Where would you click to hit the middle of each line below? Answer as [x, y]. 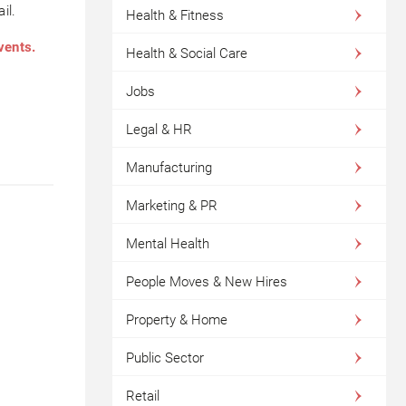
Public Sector [164, 358]
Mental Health [167, 244]
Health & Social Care [186, 53]
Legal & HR [159, 130]
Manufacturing [169, 168]
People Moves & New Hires [206, 282]
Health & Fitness [174, 15]
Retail [142, 396]
